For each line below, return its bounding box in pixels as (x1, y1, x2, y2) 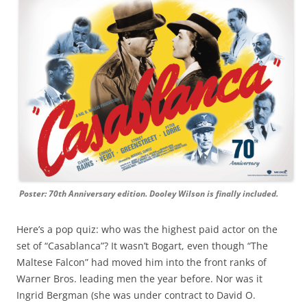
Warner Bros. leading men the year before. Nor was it (16, 271, 262, 285)
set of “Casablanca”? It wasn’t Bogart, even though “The (16, 238, 268, 252)
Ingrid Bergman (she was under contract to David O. (16, 288, 256, 302)
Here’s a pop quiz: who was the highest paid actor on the (16, 222, 278, 236)
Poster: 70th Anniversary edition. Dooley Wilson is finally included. (19, 187, 278, 199)
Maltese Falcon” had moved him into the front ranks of (16, 255, 267, 269)
